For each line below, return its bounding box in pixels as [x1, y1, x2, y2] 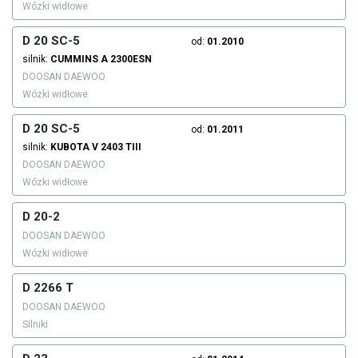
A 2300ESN [101, 54, 152, 66]
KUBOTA [50, 141, 89, 153]
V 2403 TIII [92, 141, 141, 153]
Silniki [22, 319, 48, 331]
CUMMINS [50, 54, 98, 66]
